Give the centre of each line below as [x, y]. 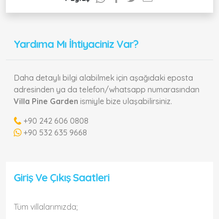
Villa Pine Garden [46, 101]
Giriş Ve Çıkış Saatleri [62, 177]
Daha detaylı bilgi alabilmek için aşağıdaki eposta [103, 78]
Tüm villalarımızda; [46, 207]
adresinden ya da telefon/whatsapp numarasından [107, 89]
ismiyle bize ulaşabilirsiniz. [125, 101]
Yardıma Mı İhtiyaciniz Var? [76, 44]
